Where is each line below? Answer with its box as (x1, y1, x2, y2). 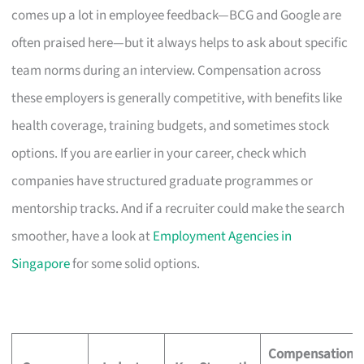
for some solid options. (70, 253, 201, 274)
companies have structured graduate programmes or (11, 171, 314, 191)
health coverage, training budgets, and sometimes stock (11, 115, 330, 136)
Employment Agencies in (153, 226, 292, 246)
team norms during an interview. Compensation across (11, 60, 322, 80)
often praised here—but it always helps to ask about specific (11, 32, 349, 53)
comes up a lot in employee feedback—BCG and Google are (11, 5, 342, 25)
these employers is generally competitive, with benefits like (11, 88, 343, 108)
